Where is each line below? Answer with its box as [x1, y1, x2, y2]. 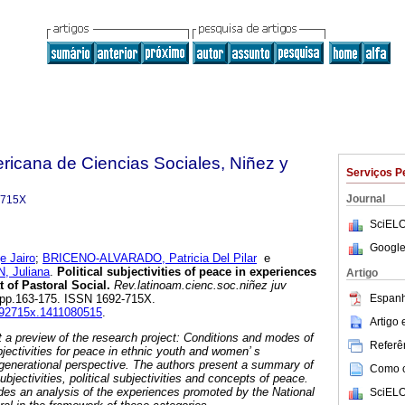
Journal [346, 193, 385, 205]
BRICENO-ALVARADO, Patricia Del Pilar [42, 251, 257, 266]
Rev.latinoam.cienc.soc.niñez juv [110, 278, 287, 293]
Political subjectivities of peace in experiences [57, 265, 316, 279]
